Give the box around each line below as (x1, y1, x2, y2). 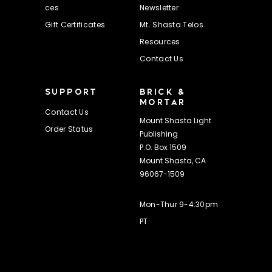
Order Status (45, 126, 93, 134)
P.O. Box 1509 (140, 144, 186, 152)
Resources (140, 39, 180, 47)
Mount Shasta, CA (140, 157, 206, 165)
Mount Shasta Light (140, 117, 211, 125)
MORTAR (140, 97, 186, 107)
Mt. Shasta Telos (140, 22, 203, 30)
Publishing (140, 131, 178, 138)
